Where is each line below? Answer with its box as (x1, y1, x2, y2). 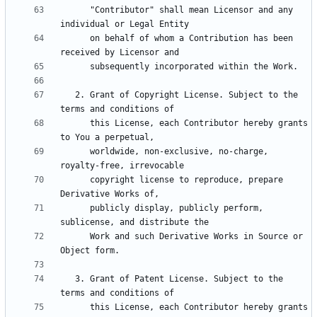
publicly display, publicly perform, (60, 203, 90, 214)
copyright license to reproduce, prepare (60, 175, 90, 185)
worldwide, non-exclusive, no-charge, (60, 146, 90, 157)
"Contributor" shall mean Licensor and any (60, 5, 90, 16)
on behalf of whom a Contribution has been (60, 33, 90, 44)
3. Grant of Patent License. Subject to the (60, 274, 75, 284)
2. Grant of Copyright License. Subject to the (60, 90, 75, 100)
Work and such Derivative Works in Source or (60, 231, 90, 242)
